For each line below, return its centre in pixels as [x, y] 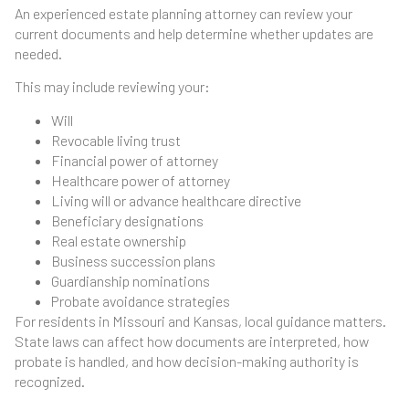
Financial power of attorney [135, 160]
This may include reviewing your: [112, 87]
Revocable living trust [116, 140]
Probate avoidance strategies [141, 300]
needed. [38, 54]
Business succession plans [133, 260]
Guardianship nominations [131, 280]
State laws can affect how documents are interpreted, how [192, 341]
